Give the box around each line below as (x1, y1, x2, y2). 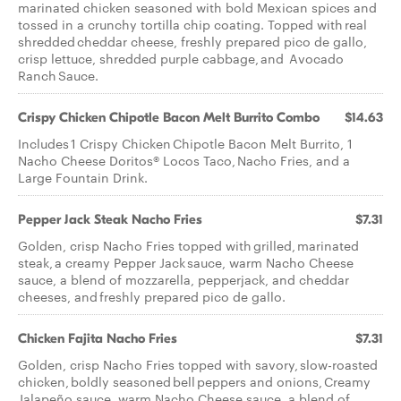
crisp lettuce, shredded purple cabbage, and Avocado (18, 49, 344, 67)
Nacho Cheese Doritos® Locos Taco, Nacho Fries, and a (18, 151, 350, 169)
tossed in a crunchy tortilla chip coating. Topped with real (18, 15, 367, 33)
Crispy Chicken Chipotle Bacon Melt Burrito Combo (18, 109, 320, 125)
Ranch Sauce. (18, 66, 100, 84)
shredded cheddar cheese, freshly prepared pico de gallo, (18, 32, 367, 50)
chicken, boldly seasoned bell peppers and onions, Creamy (18, 372, 371, 390)
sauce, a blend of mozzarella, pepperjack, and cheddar (18, 270, 349, 288)
